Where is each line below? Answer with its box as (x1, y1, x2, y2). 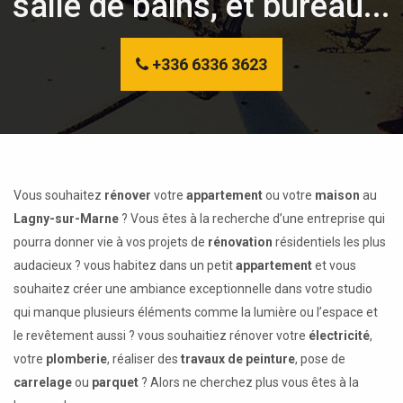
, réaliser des (107, 351, 181, 366)
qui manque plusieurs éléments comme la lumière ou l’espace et (13, 304, 378, 319)
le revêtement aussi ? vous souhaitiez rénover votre (13, 327, 309, 343)
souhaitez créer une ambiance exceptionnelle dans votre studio (13, 281, 372, 296)
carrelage (13, 374, 72, 390)
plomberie (46, 351, 107, 366)
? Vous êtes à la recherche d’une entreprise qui (119, 210, 385, 226)
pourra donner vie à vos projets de (13, 234, 208, 249)
